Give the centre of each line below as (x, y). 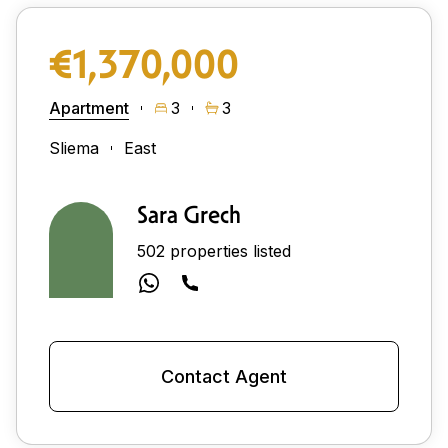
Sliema (74, 147)
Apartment (89, 107)
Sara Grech (189, 214)
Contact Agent (224, 376)
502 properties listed (214, 250)
